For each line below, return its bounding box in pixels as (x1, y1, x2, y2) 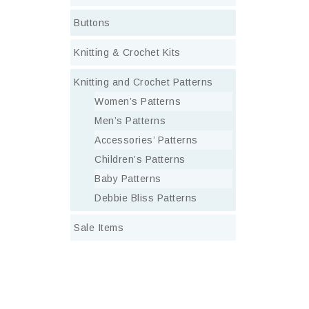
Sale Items (74, 222, 123, 233)
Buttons (74, 17, 110, 28)
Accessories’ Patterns (94, 134, 198, 146)
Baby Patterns (94, 173, 161, 184)
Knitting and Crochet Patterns (74, 77, 213, 88)
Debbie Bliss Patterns (94, 192, 197, 203)
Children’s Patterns (94, 154, 186, 165)
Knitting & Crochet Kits (74, 47, 181, 58)
